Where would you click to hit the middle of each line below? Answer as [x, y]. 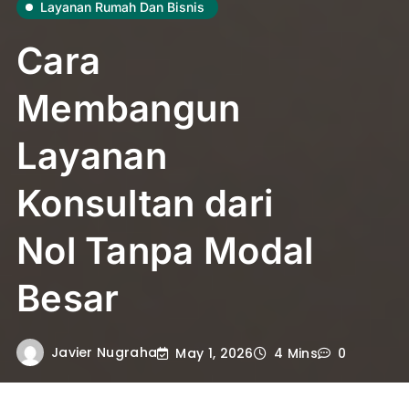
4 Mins [296, 354]
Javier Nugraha [104, 352]
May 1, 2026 [215, 353]
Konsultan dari [145, 204]
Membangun [128, 109]
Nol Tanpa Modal [165, 251]
